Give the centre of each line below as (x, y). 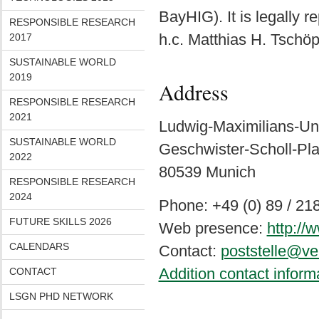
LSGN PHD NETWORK (61, 296)
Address (193, 92)
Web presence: (213, 228)
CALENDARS (39, 246)
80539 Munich (207, 172)
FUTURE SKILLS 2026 (60, 221)
